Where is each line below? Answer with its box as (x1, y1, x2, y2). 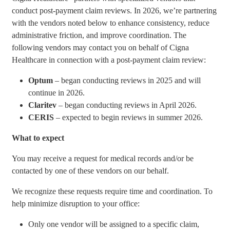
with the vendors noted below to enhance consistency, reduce (12, 18, 210, 27)
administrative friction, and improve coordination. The (12, 31, 187, 40)
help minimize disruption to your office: (12, 199, 140, 208)
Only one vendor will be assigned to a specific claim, (28, 220, 200, 228)
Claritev (28, 101, 57, 109)
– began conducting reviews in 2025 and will (53, 76, 201, 85)
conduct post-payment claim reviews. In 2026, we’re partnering (12, 6, 217, 15)
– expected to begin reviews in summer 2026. (54, 113, 203, 122)
